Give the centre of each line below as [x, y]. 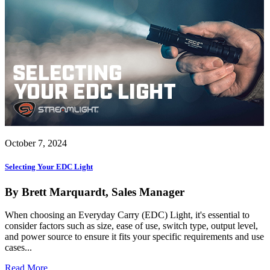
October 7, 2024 [36, 143]
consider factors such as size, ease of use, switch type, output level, [131, 226]
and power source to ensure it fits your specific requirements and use [134, 237]
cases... [18, 248]
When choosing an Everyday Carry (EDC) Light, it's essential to [127, 215]
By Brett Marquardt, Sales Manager [95, 192]
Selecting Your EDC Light [49, 167]
